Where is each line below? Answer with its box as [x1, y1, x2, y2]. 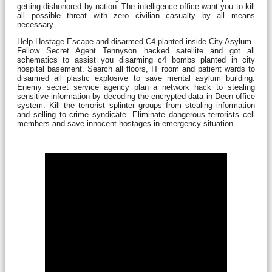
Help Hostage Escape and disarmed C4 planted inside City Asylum [17, 36, 251, 46]
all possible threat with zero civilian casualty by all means [17, 10, 255, 20]
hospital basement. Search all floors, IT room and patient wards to [17, 64, 255, 73]
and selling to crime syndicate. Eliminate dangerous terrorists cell [17, 109, 255, 119]
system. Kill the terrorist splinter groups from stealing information [17, 100, 255, 110]
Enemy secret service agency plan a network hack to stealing [17, 82, 255, 92]
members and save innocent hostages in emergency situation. [17, 118, 236, 128]
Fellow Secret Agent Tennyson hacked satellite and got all [17, 46, 255, 55]
